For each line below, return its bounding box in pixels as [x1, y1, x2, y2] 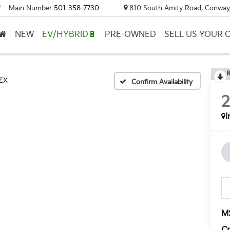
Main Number [8, 4, 52, 12]
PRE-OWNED [104, 29, 156, 40]
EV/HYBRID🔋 [42, 29, 97, 40]
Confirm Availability [131, 78, 193, 86]
